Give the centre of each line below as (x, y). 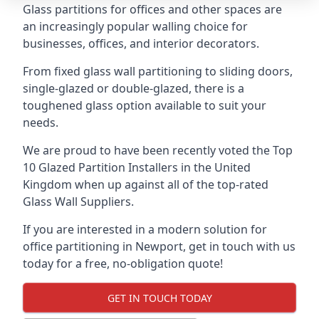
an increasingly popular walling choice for (135, 26)
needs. (41, 122)
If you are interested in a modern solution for (145, 229)
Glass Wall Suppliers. (78, 202)
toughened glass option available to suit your (145, 105)
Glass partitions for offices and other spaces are (152, 9)
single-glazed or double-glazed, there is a (134, 88)
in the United (214, 167)
